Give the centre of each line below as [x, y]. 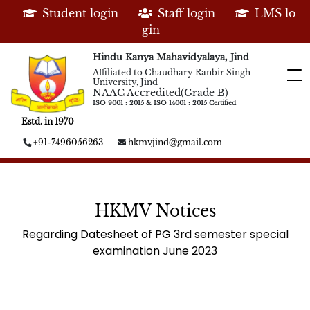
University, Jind [125, 82]
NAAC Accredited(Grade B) [160, 93]
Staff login [186, 13]
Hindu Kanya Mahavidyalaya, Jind [171, 57]
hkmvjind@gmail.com [175, 143]
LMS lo [275, 13]
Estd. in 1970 [47, 122]
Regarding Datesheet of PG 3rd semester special [155, 235]
